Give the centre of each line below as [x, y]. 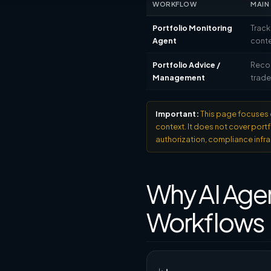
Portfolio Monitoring [192, 28]
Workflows [205, 222]
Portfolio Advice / [186, 65]
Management [179, 77]
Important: [177, 114]
